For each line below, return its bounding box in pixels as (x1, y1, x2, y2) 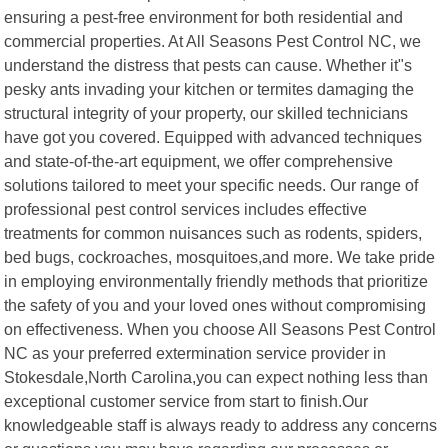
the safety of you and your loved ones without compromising (4, 295, 427, 314)
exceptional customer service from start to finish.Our (4, 391, 369, 410)
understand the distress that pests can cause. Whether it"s (4, 55, 413, 74)
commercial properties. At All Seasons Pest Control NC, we (4, 31, 422, 50)
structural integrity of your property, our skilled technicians (4, 103, 409, 122)
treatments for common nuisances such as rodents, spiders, (4, 223, 423, 242)
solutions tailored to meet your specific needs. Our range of (4, 175, 419, 194)
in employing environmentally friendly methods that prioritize (4, 271, 429, 290)
